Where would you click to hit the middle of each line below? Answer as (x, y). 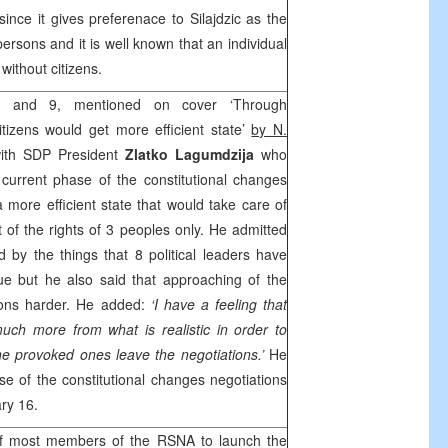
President (88, 154)
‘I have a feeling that (219, 304)
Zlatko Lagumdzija (189, 154)
